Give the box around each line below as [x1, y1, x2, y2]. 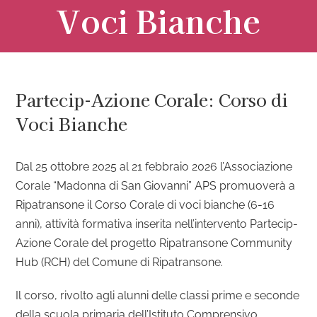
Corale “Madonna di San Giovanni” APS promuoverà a [16, 179, 296, 193]
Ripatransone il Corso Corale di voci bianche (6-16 [16, 198, 275, 212]
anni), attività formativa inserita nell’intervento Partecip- [16, 217, 299, 231]
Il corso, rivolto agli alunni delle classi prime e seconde [16, 289, 300, 303]
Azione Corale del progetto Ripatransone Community [16, 236, 293, 250]
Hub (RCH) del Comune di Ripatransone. [16, 255, 224, 270]
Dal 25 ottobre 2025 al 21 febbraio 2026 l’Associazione [16, 160, 293, 174]
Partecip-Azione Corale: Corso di [16, 87, 289, 113]
